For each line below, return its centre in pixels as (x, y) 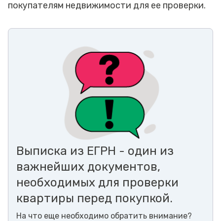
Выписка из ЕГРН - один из (95, 151)
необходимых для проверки (97, 182)
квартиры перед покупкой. (94, 198)
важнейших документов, (88, 166)
